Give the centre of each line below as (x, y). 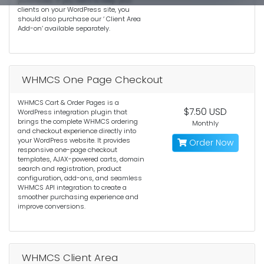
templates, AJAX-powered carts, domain (81, 159)
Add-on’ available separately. (64, 28)
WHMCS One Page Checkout (92, 80)
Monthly (206, 123)
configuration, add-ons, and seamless (80, 178)
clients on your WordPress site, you (74, 9)
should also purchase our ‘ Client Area (79, 19)
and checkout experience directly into (77, 131)
